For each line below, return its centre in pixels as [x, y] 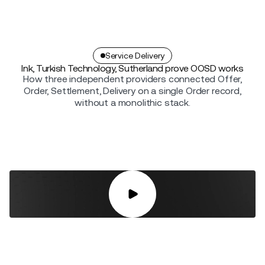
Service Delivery [135, 56]
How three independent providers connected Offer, [132, 79]
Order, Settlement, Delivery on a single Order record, [132, 91]
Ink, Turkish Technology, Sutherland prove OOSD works [132, 68]
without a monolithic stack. [132, 103]
